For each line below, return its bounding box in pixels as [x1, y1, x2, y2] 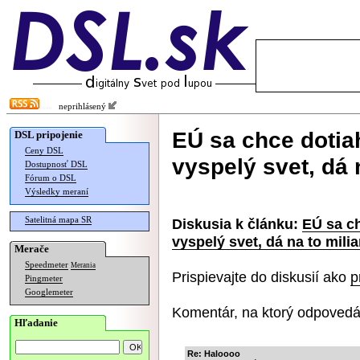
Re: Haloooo [187, 349, 240, 358]
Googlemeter [25, 288, 73, 297]
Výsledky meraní [25, 187, 88, 196]
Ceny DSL [25, 146, 63, 155]
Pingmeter [25, 274, 63, 283]
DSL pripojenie [14, 129, 83, 141]
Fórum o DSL [25, 174, 76, 182]
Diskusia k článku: [172, 215, 298, 232]
